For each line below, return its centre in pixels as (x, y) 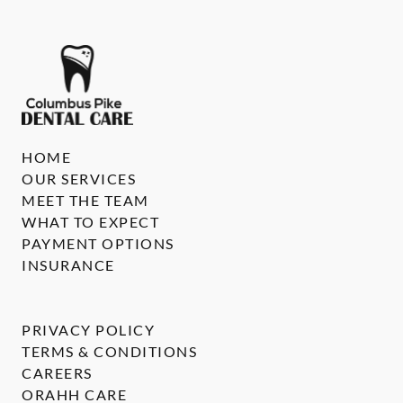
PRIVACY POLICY (88, 330)
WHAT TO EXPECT (90, 222)
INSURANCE (68, 265)
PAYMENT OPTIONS (98, 243)
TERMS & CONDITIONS (109, 351)
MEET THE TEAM (85, 200)
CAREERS (57, 373)
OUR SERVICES (79, 179)
